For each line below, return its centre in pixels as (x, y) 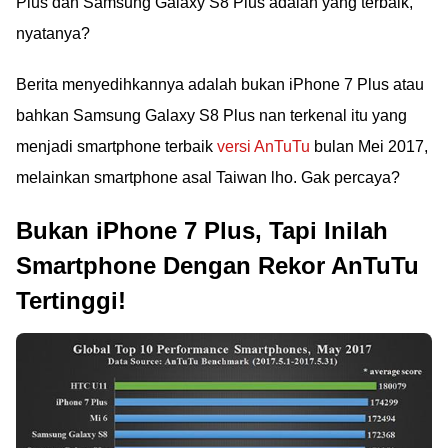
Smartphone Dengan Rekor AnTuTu (217, 265)
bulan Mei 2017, (369, 146)
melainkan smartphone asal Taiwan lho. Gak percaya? (208, 177)
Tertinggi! (71, 300)
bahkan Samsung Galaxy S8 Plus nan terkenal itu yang (211, 115)
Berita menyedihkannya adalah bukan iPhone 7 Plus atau (220, 84)
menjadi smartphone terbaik (116, 146)
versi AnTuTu (263, 146)
